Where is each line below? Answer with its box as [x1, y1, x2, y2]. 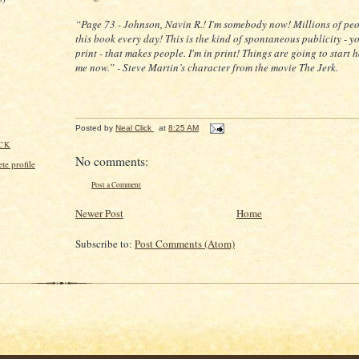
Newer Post [75, 206, 123, 221]
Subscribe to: [75, 236, 135, 252]
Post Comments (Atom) [135, 236, 235, 252]
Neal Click [115, 123, 151, 133]
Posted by [75, 123, 115, 133]
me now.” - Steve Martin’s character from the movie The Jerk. [75, 60, 338, 75]
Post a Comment [91, 179, 141, 190]
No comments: [75, 153, 148, 169]
